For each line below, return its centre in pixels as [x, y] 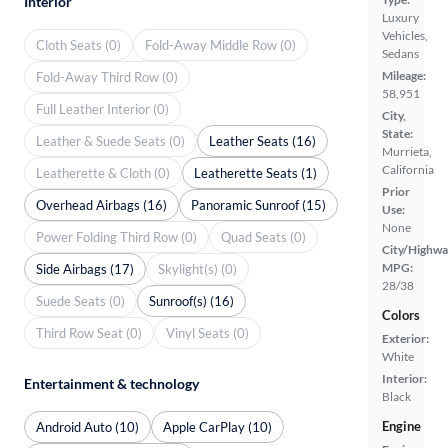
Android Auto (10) [87, 426]
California [408, 170]
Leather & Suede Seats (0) [110, 140]
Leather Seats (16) [262, 140]
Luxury [400, 18]
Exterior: [405, 339]
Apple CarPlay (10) [217, 426]
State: [397, 134]
